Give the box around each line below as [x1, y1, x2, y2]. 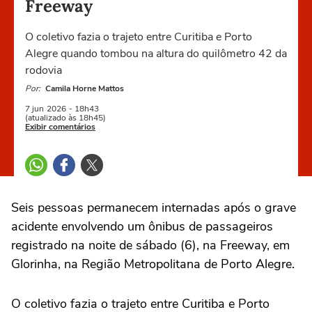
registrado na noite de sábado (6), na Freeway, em [11, 237, 290, 253]
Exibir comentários [25, 121, 95, 132]
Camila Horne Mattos [45, 83, 124, 94]
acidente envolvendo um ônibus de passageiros [11, 218, 273, 235]
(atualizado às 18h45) [25, 112, 106, 123]
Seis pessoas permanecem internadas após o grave [11, 199, 296, 216]
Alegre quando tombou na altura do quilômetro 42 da [25, 46, 287, 61]
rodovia [25, 63, 62, 78]
